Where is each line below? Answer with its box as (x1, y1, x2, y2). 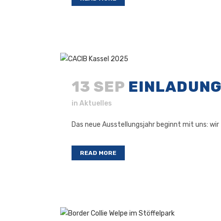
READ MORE (80, 149, 116, 157)
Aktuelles (79, 99, 112, 108)
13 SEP (72, 78, 125, 96)
